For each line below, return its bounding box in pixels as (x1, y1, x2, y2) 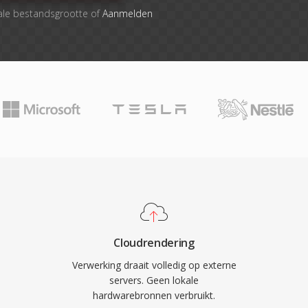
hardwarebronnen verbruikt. (93, 289, 215, 302)
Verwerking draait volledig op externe (71, 258, 236, 272)
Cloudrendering (113, 235, 195, 250)
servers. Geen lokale (109, 274, 199, 287)
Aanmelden (102, 7, 153, 20)
